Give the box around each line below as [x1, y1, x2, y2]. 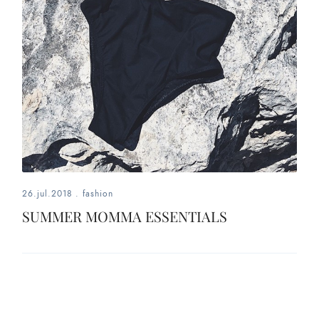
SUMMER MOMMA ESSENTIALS [22, 206, 228, 226]
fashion [83, 187, 114, 199]
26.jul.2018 [22, 187, 73, 199]
